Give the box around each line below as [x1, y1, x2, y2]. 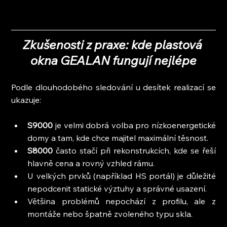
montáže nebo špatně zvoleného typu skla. [27, 208, 193, 219]
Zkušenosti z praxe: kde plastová [22, 36, 205, 52]
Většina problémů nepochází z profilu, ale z [27, 196, 216, 206]
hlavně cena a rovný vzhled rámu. [27, 158, 155, 168]
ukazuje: [11, 94, 42, 105]
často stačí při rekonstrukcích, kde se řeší [53, 145, 216, 156]
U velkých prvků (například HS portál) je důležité [27, 170, 216, 181]
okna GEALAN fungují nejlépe [30, 52, 197, 68]
